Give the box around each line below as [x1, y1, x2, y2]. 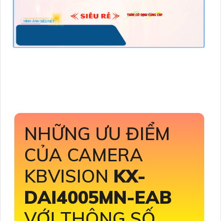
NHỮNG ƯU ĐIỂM [24, 122, 170, 145]
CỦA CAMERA [24, 143, 143, 166]
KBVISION [24, 164, 113, 187]
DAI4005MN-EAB [24, 185, 172, 208]
